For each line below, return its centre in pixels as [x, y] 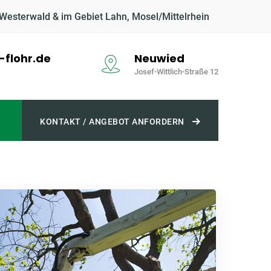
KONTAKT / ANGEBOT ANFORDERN [112, 122]
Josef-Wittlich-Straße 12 [176, 72]
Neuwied [159, 58]
